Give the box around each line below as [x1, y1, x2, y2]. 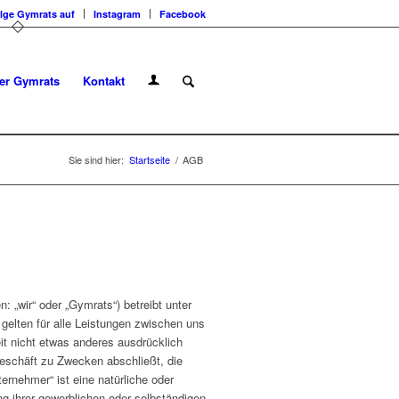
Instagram [94, 7, 141, 20]
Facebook [159, 7, 206, 20]
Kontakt [82, 72, 125, 89]
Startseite [129, 152, 170, 167]
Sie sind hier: [69, 152, 124, 167]
